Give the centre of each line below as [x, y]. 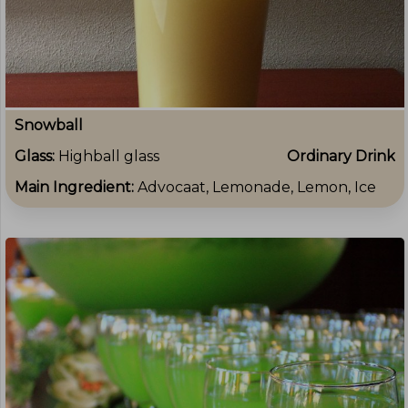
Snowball [49, 126]
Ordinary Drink [341, 157]
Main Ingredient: [76, 188]
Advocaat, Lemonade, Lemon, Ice [257, 188]
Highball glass [109, 157]
